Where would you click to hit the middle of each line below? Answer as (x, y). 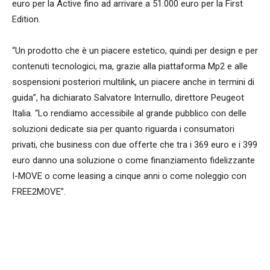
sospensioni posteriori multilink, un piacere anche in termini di (133, 82)
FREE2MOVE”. (39, 191)
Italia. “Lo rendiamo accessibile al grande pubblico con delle (129, 113)
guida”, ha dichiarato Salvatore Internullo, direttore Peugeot (128, 97)
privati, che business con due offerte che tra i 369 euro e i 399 (135, 144)
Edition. (26, 19)
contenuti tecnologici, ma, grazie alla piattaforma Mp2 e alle (130, 66)
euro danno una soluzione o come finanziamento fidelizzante (133, 160)
